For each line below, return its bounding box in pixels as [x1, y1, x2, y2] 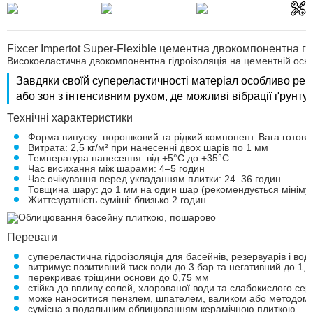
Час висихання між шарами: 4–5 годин [28, 163, 205, 174]
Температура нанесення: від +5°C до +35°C [28, 152, 229, 163]
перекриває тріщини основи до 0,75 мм [28, 272, 209, 283]
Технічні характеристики [7, 112, 133, 124]
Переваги [7, 231, 57, 243]
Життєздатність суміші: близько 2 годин [28, 194, 206, 205]
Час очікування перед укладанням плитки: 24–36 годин [28, 173, 281, 184]
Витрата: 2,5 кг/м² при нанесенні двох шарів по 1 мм [28, 142, 268, 153]
